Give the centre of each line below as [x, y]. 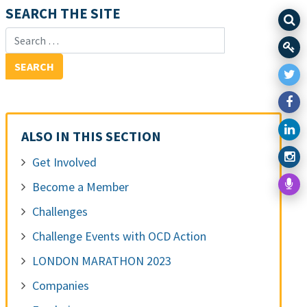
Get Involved [64, 162]
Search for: [32, 36]
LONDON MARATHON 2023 [101, 261]
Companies [60, 286]
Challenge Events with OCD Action [119, 236]
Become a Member [80, 187]
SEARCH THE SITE [63, 14]
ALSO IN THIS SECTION [91, 136]
